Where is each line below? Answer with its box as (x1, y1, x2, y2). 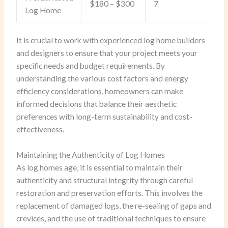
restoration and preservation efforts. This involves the (16, 188, 203, 197)
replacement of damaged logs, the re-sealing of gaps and (16, 201, 212, 210)
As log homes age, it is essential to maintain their (16, 162, 183, 172)
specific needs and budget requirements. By (16, 61, 165, 71)
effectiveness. (16, 125, 65, 134)
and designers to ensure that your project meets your (16, 48, 198, 58)
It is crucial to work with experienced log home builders (16, 36, 206, 45)
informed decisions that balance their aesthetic (16, 99, 177, 109)
